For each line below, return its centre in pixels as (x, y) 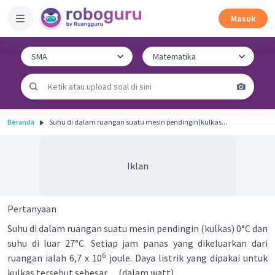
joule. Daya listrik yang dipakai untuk (187, 258)
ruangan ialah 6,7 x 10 (55, 258)
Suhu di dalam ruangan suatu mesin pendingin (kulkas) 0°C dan (137, 228)
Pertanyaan (32, 209)
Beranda (21, 122)
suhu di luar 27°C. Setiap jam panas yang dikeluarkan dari (137, 243)
